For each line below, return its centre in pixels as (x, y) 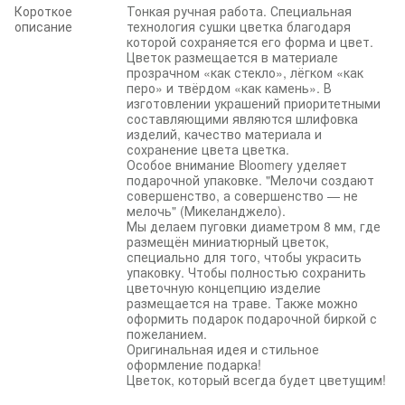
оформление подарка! (194, 364)
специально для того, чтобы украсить (244, 256)
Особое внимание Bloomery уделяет (237, 164)
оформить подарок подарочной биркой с (252, 318)
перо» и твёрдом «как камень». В (229, 87)
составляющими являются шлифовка (242, 118)
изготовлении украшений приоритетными (254, 103)
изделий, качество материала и (224, 133)
